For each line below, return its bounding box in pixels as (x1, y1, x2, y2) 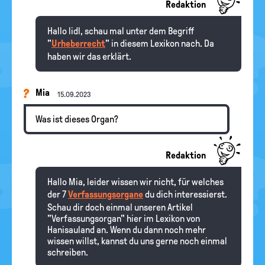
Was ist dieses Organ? (35, 114, 118, 124)
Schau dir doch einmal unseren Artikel (47, 202, 193, 212)
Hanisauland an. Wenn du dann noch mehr (47, 225, 206, 235)
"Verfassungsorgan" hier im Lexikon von (47, 214, 200, 224)
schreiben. (47, 247, 88, 257)
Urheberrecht (51, 38, 105, 49)
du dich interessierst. (143, 189, 227, 199)
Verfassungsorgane (68, 189, 143, 199)
